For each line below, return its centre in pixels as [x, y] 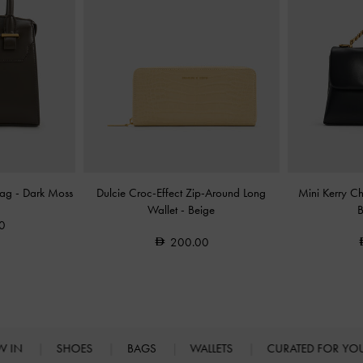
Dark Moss [47, 193]
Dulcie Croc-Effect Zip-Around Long [181, 193]
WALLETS [213, 348]
